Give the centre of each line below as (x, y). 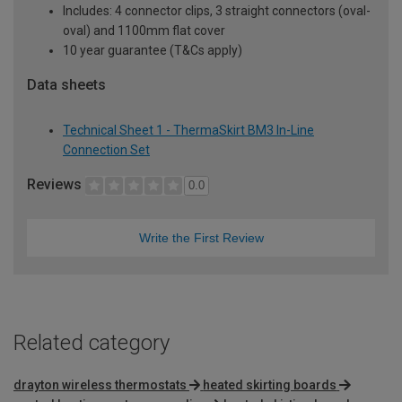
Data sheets (66, 84)
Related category (92, 343)
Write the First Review (201, 238)
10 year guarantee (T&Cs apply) (153, 50)
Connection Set (106, 149)
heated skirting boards (270, 385)
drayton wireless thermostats (100, 385)
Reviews (56, 184)
